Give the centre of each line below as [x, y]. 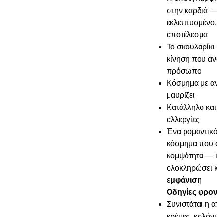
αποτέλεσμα [187, 35]
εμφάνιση [184, 180]
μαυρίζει [180, 95]
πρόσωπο [184, 71]
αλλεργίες [183, 120]
